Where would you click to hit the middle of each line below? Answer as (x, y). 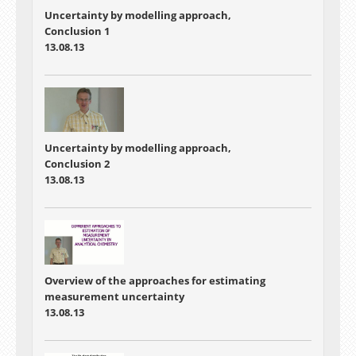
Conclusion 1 (77, 31)
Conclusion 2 (77, 163)
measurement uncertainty (114, 296)
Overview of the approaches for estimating (155, 281)
